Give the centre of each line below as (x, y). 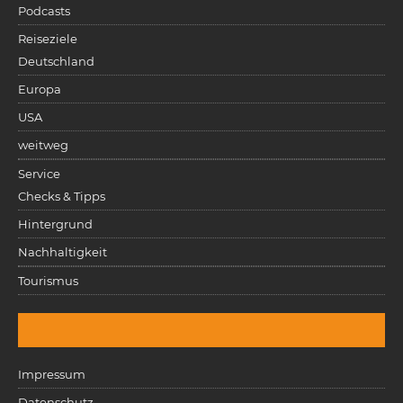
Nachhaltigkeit (63, 251)
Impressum (52, 374)
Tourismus (48, 280)
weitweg (43, 144)
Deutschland (56, 61)
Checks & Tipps (62, 196)
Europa (40, 89)
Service (39, 173)
